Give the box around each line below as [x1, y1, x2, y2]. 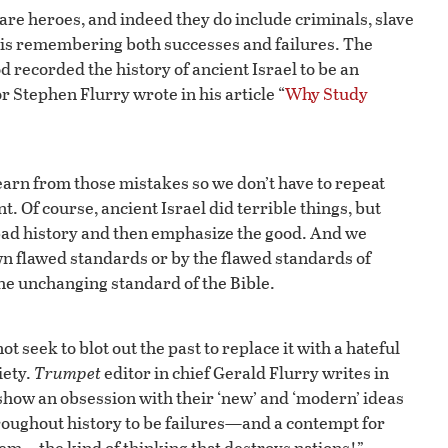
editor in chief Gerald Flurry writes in [101, 360, 389, 386]
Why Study [285, 81, 368, 107]
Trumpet [34, 360, 101, 386]
